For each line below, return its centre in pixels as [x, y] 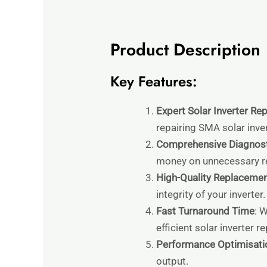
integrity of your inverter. [210, 195]
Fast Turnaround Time [205, 211]
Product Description [186, 50]
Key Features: [154, 82]
